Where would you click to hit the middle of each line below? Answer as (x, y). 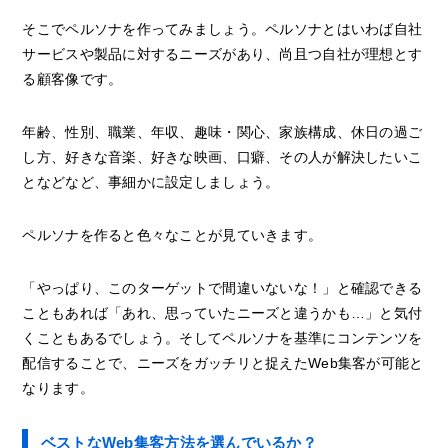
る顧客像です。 (72, 79)
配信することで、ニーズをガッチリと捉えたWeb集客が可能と (223, 363)
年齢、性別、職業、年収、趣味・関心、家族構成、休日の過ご (222, 132)
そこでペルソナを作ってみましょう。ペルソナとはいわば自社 (222, 29)
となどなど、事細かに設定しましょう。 (151, 182)
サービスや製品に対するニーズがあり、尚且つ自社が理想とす (222, 54)
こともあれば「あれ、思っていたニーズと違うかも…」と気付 (222, 313)
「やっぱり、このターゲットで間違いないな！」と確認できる (222, 288)
